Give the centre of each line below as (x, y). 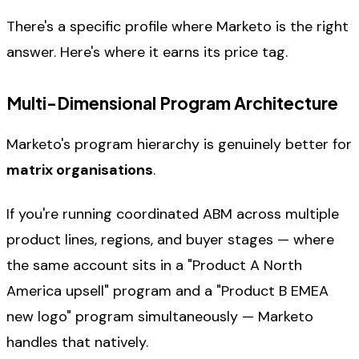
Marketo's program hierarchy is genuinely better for (179, 145)
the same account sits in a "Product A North (154, 265)
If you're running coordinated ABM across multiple (173, 214)
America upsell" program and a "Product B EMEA (167, 290)
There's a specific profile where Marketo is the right (177, 27)
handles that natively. (77, 342)
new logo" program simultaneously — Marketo (160, 316)
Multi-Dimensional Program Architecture (172, 103)
